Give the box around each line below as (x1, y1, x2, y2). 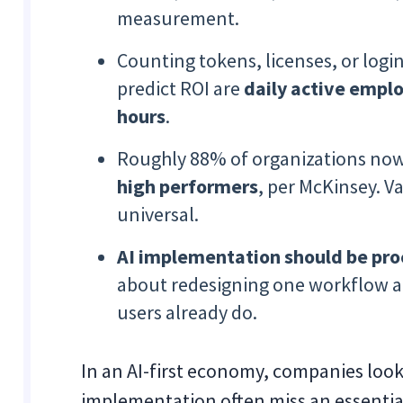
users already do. (117, 300, 258, 325)
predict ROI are (117, 76, 245, 101)
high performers (117, 174, 259, 199)
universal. (117, 201, 200, 227)
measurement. (117, 5, 240, 31)
